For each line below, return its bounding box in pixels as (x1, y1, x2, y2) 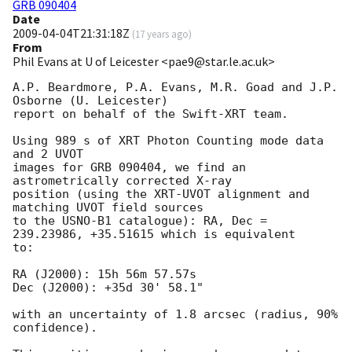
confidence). (13, 321, 97, 335)
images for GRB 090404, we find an (13, 160, 246, 175)
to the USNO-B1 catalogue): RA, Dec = (13, 214, 267, 229)
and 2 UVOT (13, 147, 83, 162)
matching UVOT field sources (13, 200, 203, 215)
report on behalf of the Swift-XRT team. (13, 107, 288, 122)
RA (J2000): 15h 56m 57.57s (13, 267, 196, 282)
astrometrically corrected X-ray (13, 174, 232, 189)
